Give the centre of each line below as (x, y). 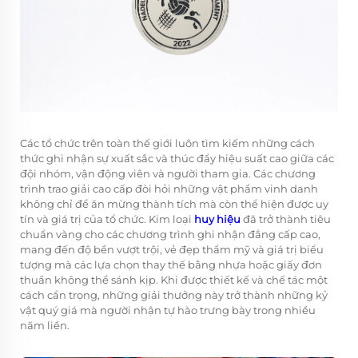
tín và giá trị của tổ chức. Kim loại (107, 219)
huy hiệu (219, 219)
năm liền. (45, 325)
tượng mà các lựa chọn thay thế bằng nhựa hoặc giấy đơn (171, 264)
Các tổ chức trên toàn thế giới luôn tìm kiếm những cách (167, 143)
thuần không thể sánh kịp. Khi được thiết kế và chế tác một (174, 279)
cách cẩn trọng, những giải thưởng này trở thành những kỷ (174, 294)
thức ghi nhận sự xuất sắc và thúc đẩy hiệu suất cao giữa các (177, 158)
